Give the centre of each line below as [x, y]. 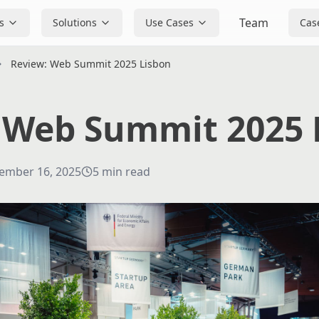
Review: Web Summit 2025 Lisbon [91, 64]
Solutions [74, 22]
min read [126, 172]
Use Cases [169, 22]
